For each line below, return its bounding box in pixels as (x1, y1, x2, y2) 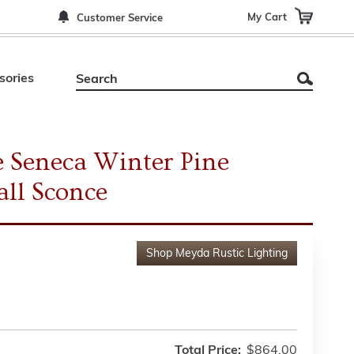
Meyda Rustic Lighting (175, 248, 288, 260)
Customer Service (77, 13, 163, 24)
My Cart (247, 12, 287, 22)
